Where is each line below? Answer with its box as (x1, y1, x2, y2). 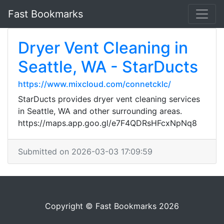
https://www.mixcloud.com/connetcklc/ (18, 79, 171, 89)
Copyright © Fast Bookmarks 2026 (45, 201, 179, 211)
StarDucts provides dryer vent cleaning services (18, 94, 200, 104)
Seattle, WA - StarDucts (18, 57, 198, 76)
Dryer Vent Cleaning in (18, 38, 188, 57)
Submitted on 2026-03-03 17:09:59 (18, 146, 152, 156)
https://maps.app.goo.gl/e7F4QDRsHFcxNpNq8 (18, 118, 197, 128)
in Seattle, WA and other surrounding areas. (18, 106, 182, 116)
